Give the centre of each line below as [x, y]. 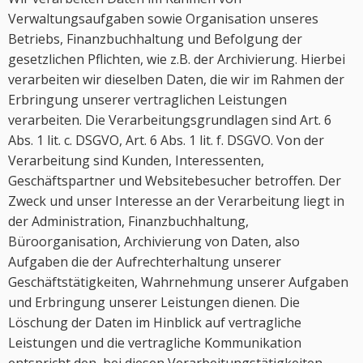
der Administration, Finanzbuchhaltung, [128, 221]
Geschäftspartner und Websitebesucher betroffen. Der [175, 181]
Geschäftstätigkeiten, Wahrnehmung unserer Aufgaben [178, 282]
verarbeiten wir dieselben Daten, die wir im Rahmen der [176, 79]
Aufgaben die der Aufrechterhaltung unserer [145, 262]
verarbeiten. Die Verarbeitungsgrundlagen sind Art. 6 [170, 120]
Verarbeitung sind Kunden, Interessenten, [136, 160]
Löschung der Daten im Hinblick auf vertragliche [155, 322]
